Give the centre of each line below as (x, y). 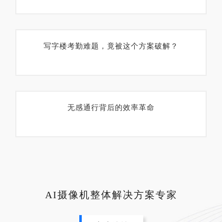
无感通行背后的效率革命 (111, 108)
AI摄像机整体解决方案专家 (111, 195)
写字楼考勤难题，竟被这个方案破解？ (111, 46)
